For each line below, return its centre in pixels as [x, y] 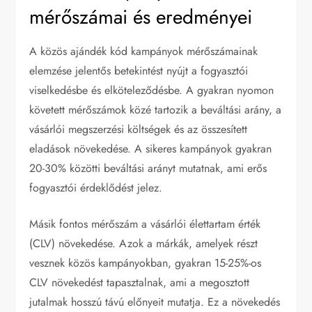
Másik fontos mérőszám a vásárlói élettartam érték [145, 224]
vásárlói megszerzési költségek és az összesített [139, 129]
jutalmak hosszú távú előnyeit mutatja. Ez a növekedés [155, 302]
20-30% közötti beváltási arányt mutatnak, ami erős [148, 168]
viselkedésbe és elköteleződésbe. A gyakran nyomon [152, 90]
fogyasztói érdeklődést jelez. [96, 187]
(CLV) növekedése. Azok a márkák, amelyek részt [144, 243]
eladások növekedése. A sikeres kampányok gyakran [151, 148]
